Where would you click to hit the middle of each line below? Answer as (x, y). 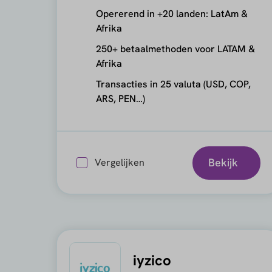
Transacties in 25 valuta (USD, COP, (173, 84)
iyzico (152, 260)
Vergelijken (119, 162)
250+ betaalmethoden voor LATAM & (175, 49)
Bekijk (223, 162)
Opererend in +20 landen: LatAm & (172, 14)
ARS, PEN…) (120, 99)
